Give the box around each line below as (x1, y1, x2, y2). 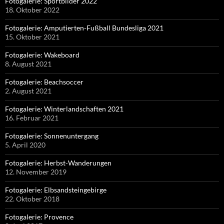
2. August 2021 (5, 86, 51, 95)
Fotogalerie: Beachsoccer (5, 77, 83, 86)
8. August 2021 (5, 59, 51, 68)
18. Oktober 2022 (5, 5, 59, 14)
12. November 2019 (5, 167, 66, 176)
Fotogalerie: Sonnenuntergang (5, 131, 98, 140)
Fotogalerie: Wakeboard (5, 50, 79, 59)
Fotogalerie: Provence (5, 212, 73, 221)
